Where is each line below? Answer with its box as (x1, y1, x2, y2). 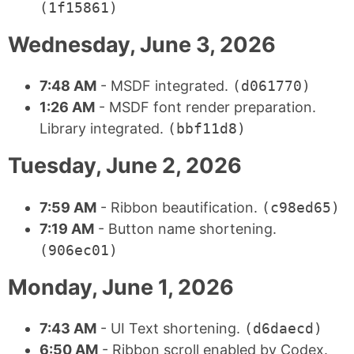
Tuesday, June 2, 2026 (8, 153, 242, 179)
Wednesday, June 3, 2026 (8, 31, 276, 58)
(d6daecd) (244, 320, 322, 337)
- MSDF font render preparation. (95, 99, 316, 116)
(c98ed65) (262, 198, 340, 216)
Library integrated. (40, 120, 168, 137)
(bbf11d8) (168, 120, 246, 137)
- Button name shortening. (94, 220, 277, 237)
